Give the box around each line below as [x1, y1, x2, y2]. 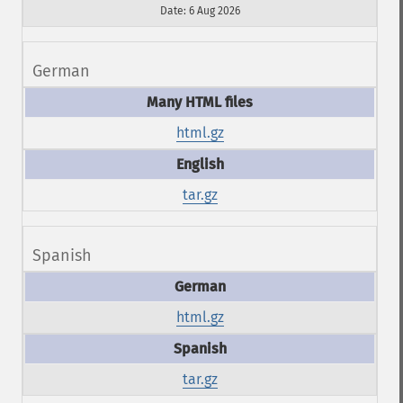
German [32, 61, 90, 81]
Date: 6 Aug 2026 [159, 4, 240, 17]
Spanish [32, 246, 92, 265]
